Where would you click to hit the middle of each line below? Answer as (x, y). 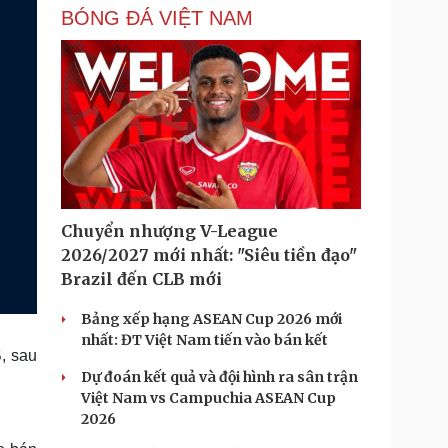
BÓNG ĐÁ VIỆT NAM (157, 18)
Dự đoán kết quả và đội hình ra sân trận (219, 377)
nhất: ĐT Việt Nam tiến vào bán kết (204, 340)
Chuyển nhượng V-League (169, 231)
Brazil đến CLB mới (141, 279)
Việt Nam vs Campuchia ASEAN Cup (208, 398)
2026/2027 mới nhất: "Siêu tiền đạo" (209, 255)
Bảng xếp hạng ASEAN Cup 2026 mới (211, 319)
